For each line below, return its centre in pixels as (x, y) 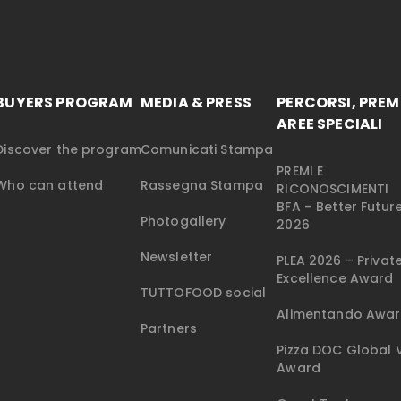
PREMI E (300, 171)
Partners (168, 329)
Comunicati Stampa (207, 150)
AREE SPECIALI (330, 124)
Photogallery (183, 222)
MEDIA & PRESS (196, 103)
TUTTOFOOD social (203, 293)
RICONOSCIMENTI (333, 189)
